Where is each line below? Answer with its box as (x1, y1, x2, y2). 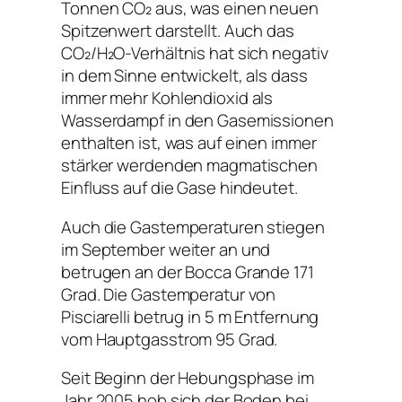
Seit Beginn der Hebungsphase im (61, 366, 314, 390)
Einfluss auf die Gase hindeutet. (61, 176, 298, 200)
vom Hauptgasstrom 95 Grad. (61, 327, 278, 351)
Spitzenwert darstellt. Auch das (61, 19, 294, 43)
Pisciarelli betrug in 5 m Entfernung (61, 304, 319, 328)
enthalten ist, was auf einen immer (61, 131, 317, 155)
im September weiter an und (61, 237, 271, 261)
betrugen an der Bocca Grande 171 (61, 259, 314, 284)
